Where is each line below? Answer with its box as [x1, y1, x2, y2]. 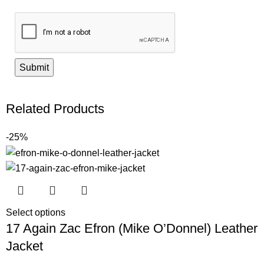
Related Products [6, 101, 105, 117]
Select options [6, 207, 66, 217]
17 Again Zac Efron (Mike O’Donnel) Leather [6, 220, 258, 236]
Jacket [6, 238, 44, 253]
